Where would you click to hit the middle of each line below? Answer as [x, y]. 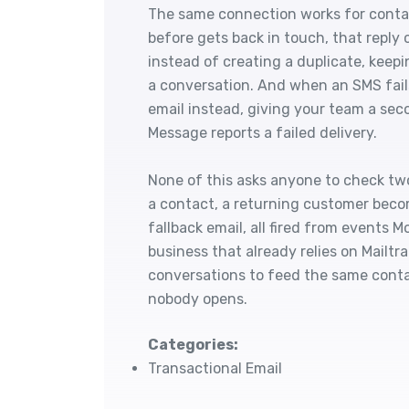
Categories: [193, 345]
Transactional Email [215, 368]
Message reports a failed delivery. [262, 133]
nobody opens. [198, 299]
